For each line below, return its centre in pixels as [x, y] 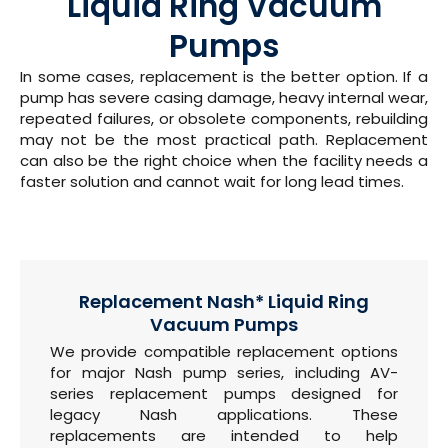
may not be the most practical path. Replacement [224, 140]
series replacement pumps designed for [224, 393]
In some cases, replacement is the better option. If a [224, 77]
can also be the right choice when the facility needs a [224, 161]
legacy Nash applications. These [224, 414]
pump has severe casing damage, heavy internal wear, [224, 98]
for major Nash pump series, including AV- [224, 372]
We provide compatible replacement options [224, 351]
